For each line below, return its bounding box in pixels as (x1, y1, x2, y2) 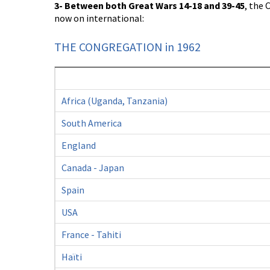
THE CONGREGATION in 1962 (54, 39, 201, 54)
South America (61, 117, 122, 129)
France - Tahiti (61, 228, 121, 240)
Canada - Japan (61, 162, 124, 174)
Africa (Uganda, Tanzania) (61, 95, 168, 107)
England (61, 139, 96, 151)
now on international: (54, 12, 144, 24)
